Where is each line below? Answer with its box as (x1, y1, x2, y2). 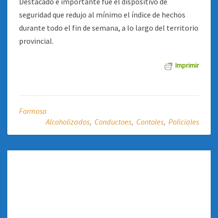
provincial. (19, 36, 54, 46)
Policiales (168, 117, 199, 127)
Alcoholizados (46, 117, 90, 127)
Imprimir (175, 61, 199, 70)
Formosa (19, 106, 47, 116)
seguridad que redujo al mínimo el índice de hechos (19, 10, 185, 19)
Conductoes (94, 117, 131, 127)
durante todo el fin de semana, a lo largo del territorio (19, 23, 199, 33)
